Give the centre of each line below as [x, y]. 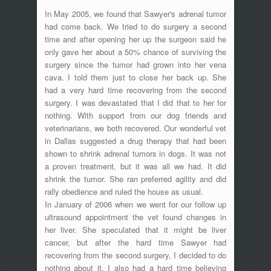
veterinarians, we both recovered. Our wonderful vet [135, 128]
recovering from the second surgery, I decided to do [135, 255]
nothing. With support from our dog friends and [135, 115]
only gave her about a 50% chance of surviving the [135, 51]
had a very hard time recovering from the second [135, 90]
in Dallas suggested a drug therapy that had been [135, 140]
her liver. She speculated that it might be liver [135, 229]
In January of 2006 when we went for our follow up [135, 204]
